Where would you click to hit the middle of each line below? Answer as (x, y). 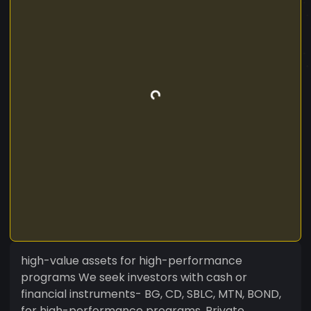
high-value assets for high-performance (132, 260)
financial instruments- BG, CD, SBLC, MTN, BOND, (151, 294)
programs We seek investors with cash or (134, 277)
